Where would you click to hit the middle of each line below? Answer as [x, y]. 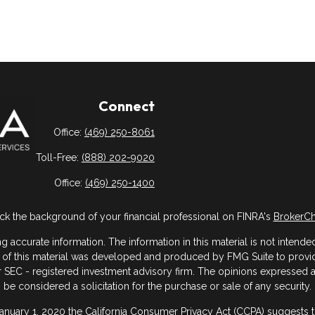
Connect [126, 106]
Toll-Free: [58, 157]
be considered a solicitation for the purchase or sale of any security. [157, 287]
